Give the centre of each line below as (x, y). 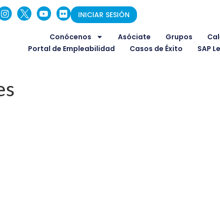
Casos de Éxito (156, 49)
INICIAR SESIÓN (104, 15)
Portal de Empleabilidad (72, 49)
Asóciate (135, 37)
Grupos (179, 37)
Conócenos (71, 37)
